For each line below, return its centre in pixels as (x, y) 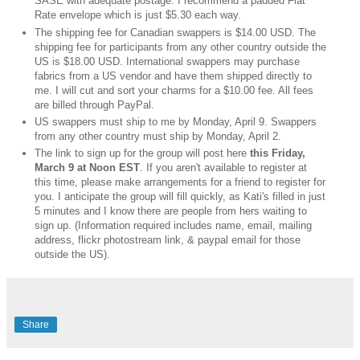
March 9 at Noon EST (87, 168)
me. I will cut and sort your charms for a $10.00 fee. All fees (174, 90)
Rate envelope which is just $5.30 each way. (137, 15)
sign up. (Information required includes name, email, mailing (173, 226)
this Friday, (276, 153)
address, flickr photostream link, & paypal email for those (167, 240)
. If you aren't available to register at (223, 168)
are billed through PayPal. (94, 104)
